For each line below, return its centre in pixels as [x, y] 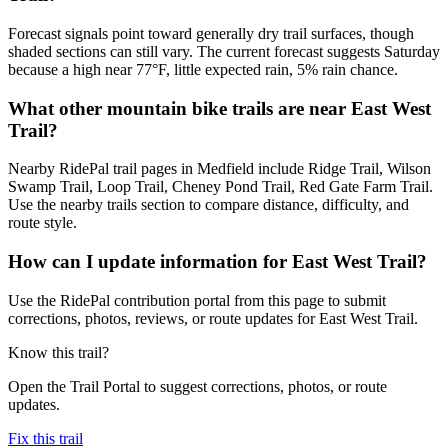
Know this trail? [58, 352]
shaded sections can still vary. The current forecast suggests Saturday [224, 51]
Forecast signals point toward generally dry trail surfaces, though [211, 33]
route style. [42, 223]
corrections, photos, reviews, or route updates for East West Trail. [213, 318]
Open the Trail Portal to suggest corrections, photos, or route [197, 386]
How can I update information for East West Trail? [217, 262]
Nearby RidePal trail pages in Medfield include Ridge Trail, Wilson [219, 169]
